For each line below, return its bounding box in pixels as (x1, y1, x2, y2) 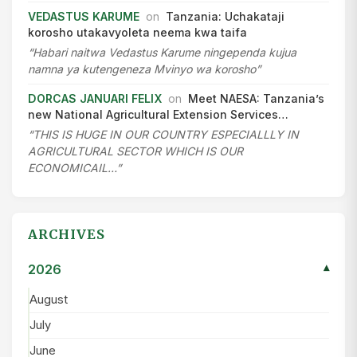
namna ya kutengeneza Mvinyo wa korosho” (28, 61, 261, 76)
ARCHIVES (28, 226, 105, 242)
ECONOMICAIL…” (28, 160, 121, 175)
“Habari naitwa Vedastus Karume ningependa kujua (28, 45, 296, 59)
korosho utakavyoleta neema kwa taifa (28, 25, 247, 39)
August (29, 292, 68, 307)
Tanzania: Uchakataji (166, 9, 284, 23)
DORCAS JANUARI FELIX (28, 91, 162, 105)
